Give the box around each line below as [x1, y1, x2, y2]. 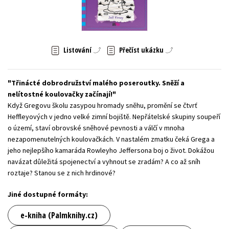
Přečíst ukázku [119, 45, 164, 55]
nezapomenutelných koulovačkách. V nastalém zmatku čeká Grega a [8, 134, 215, 144]
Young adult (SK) [15, 10, 64, 19]
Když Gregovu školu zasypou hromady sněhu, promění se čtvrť [8, 100, 197, 110]
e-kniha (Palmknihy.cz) [20, 209, 98, 221]
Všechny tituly [91, 33, 138, 42]
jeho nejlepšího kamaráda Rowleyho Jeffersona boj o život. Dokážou [8, 145, 214, 155]
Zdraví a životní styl [153, 10, 212, 19]
